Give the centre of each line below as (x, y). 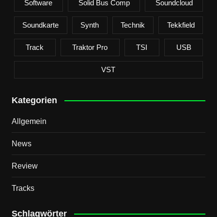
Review (24, 166)
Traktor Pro (90, 47)
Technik (133, 25)
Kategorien (34, 100)
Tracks (23, 188)
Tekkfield (181, 25)
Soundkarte (41, 25)
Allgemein (29, 121)
